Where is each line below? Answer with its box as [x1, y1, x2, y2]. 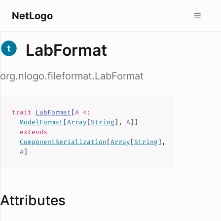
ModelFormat [20, 118, 63, 126]
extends [20, 128, 47, 136]
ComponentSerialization [20, 138, 107, 146]
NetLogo [12, 9, 53, 22]
